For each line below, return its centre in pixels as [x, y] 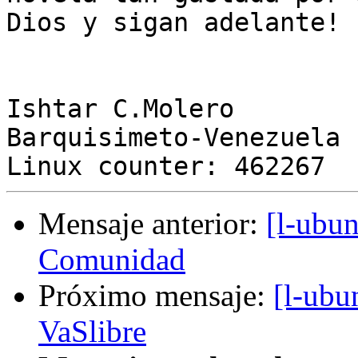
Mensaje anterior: [152, 224]
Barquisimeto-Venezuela [173, 138]
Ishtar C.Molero [120, 109]
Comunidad [112, 260]
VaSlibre [92, 332]
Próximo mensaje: [156, 296]
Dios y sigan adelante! [173, 23]
